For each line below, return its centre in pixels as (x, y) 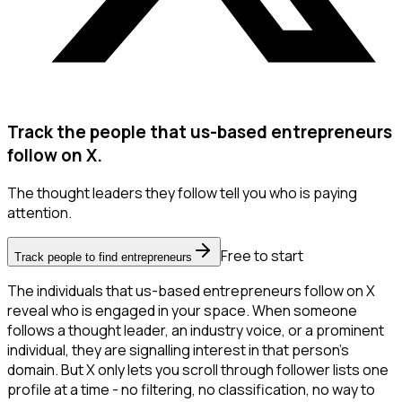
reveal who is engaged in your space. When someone (182, 311)
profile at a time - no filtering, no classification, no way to (191, 390)
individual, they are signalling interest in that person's (178, 350)
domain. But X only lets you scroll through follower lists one (198, 370)
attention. (39, 213)
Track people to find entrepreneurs (103, 258)
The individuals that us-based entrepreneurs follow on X (191, 291)
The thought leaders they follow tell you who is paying (182, 193)
